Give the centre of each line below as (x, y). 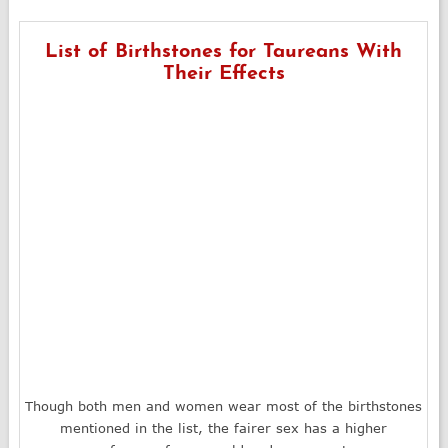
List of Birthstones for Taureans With (224, 51)
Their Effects (223, 73)
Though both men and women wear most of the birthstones (224, 405)
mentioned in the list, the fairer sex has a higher (224, 427)
